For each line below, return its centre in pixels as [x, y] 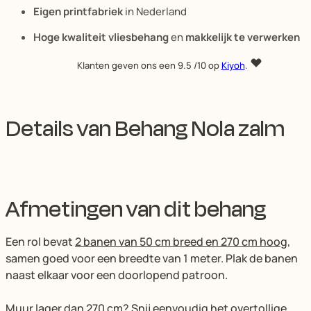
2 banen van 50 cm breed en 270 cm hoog [181, 241]
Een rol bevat [40, 241]
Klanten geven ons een [127, 65]
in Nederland [155, 11]
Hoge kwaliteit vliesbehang [101, 37]
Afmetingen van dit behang [136, 209]
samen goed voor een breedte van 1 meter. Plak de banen [152, 258]
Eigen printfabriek [78, 11]
